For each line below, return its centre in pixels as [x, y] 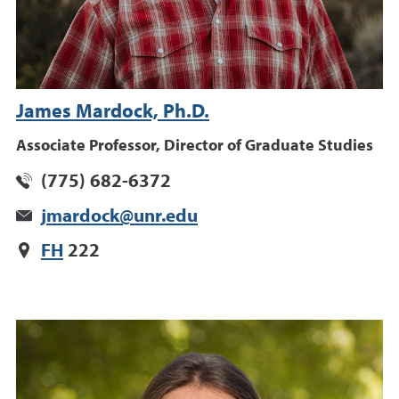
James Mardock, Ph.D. [113, 113]
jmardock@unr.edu [119, 217]
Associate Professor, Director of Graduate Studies [195, 147]
